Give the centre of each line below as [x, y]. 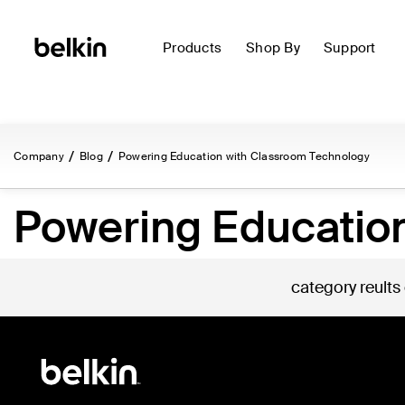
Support [349, 48]
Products [192, 48]
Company [39, 156]
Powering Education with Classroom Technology [244, 156]
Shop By [273, 48]
